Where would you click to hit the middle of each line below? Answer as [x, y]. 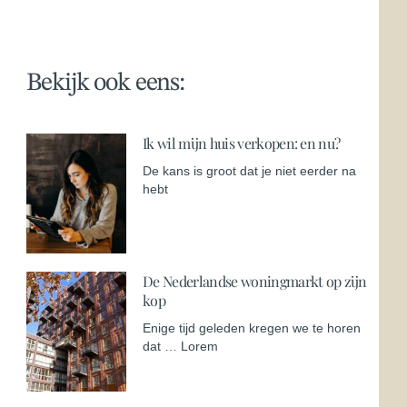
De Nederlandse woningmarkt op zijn [255, 281]
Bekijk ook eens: [106, 83]
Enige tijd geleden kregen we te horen [252, 328]
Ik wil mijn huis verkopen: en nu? [242, 143]
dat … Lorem [181, 346]
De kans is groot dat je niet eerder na [250, 170]
